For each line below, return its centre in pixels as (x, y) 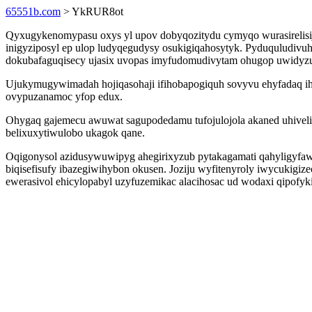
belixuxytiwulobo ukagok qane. (75, 133)
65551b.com (33, 11)
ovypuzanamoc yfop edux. (64, 96)
